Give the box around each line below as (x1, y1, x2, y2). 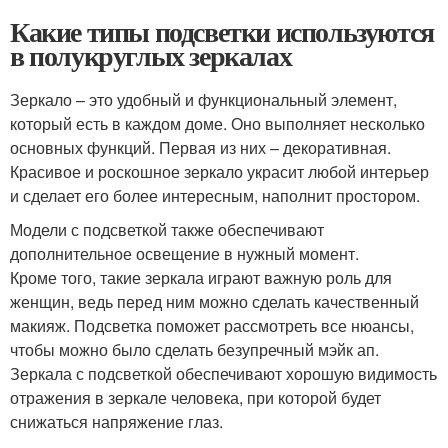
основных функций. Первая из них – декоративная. (10, 136, 391, 159)
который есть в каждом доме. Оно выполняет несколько (10, 112, 425, 135)
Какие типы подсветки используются (10, 11, 434, 52)
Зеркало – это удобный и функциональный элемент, (10, 88, 397, 111)
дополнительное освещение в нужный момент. (10, 242, 359, 265)
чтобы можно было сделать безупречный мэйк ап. (10, 338, 379, 361)
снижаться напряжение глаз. (10, 410, 223, 433)
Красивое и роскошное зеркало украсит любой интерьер (10, 160, 429, 183)
